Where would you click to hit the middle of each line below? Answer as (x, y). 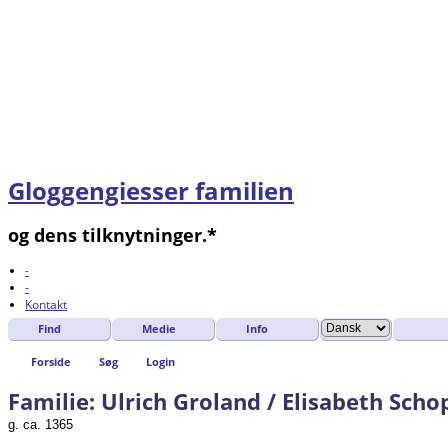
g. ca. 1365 (40, 424)
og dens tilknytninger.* (112, 235)
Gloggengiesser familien (151, 191)
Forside (51, 362)
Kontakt (46, 305)
